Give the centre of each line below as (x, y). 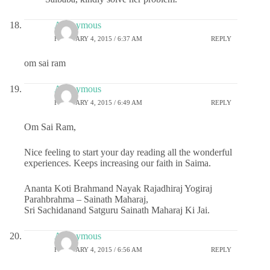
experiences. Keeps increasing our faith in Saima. (118, 163)
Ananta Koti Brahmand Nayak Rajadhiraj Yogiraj (118, 189)
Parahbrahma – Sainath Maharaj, (86, 199)
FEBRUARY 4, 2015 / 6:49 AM (98, 102)
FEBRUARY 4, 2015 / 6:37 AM (98, 38)
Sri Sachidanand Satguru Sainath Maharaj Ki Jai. (117, 210)
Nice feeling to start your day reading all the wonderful (128, 152)
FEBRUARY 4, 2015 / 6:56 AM (98, 249)
